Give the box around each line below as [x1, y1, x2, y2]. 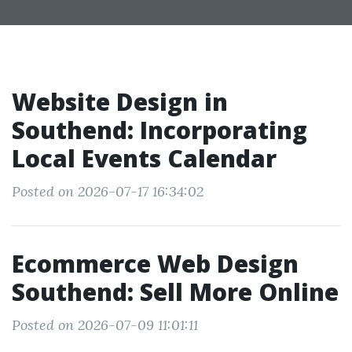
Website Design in [12, 86, 228, 118]
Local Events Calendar [12, 142, 277, 174]
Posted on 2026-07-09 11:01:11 [12, 316, 198, 334]
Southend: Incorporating [12, 114, 307, 146]
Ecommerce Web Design [12, 247, 299, 280]
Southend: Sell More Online [12, 276, 339, 308]
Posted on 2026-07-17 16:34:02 [12, 182, 203, 200]
